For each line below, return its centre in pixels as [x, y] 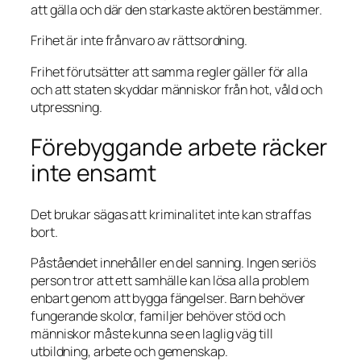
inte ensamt [93, 173]
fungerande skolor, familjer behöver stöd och [158, 316]
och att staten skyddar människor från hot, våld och [176, 89]
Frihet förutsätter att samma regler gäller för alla [169, 71]
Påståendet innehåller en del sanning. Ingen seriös [173, 263]
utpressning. [66, 107]
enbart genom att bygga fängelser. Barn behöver [168, 299]
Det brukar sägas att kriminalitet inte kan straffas [171, 214]
